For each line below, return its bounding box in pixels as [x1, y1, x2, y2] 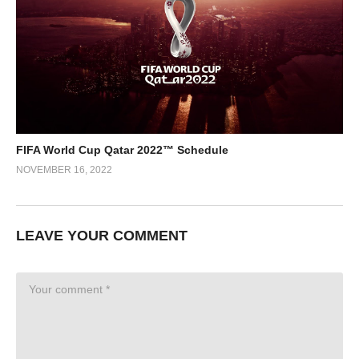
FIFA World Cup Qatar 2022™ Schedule [16, 143, 228, 156]
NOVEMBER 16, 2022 [16, 163, 112, 175]
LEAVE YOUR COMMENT [16, 227, 188, 244]
